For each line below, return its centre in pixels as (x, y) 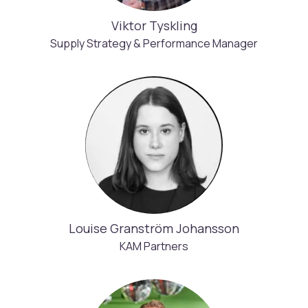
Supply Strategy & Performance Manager (154, 43)
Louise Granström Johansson (154, 228)
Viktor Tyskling (154, 25)
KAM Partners (154, 246)
